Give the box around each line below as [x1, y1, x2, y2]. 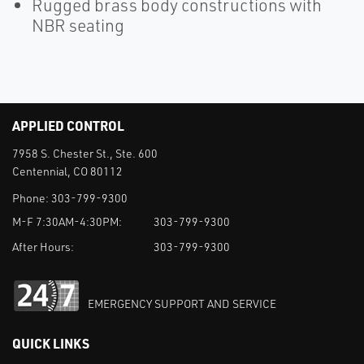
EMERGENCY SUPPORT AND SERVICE [88, 297, 276, 311]
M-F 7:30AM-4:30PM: [12, 214, 122, 229]
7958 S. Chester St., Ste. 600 [12, 146, 158, 161]
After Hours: [12, 240, 74, 254]
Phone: [12, 191, 51, 206]
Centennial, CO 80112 [12, 164, 123, 179]
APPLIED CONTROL [12, 117, 124, 135]
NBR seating [32, 15, 124, 37]
